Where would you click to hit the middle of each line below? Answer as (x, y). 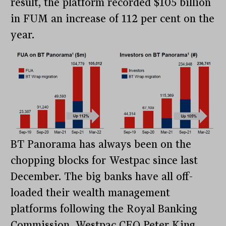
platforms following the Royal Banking (104, 209)
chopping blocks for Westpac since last (104, 160)
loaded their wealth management (91, 193)
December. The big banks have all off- (102, 177)
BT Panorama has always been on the (101, 144)
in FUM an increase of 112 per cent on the (113, 19)
